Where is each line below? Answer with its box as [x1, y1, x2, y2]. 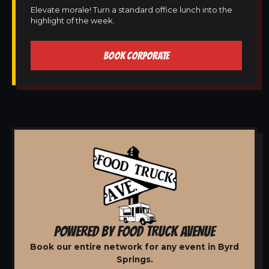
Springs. [116, 254, 153, 264]
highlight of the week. [31, 16, 115, 25]
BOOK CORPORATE [103, 50, 169, 61]
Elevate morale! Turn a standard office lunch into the [31, 5, 232, 14]
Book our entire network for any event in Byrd [30, 241, 239, 252]
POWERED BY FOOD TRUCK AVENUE [54, 223, 215, 239]
